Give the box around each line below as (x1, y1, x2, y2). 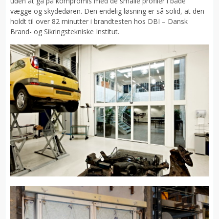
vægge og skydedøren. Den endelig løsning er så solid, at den (10, 6, 204, 16)
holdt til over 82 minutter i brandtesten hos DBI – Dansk (10, 16, 188, 26)
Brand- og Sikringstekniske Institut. (10, 26, 119, 36)
